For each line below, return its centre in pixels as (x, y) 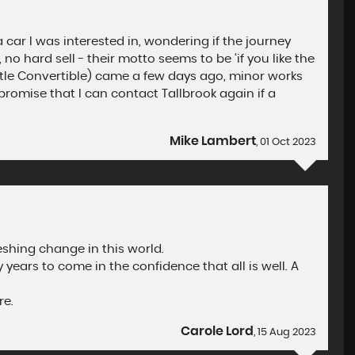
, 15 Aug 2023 (285, 332)
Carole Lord (218, 331)
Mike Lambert (213, 141)
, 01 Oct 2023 (286, 142)
